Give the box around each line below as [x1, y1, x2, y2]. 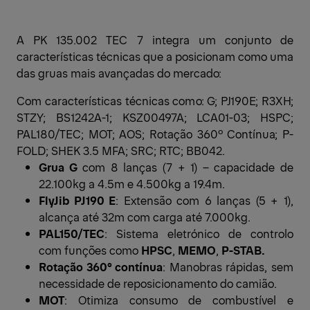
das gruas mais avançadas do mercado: [17, 64, 221, 80]
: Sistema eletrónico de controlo [104, 225, 293, 241]
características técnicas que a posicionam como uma [17, 48, 293, 64]
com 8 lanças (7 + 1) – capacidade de [77, 158, 294, 174]
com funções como [39, 241, 141, 257]
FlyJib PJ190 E [39, 192, 116, 208]
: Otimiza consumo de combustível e [64, 291, 293, 307]
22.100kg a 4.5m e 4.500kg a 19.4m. [39, 175, 225, 191]
